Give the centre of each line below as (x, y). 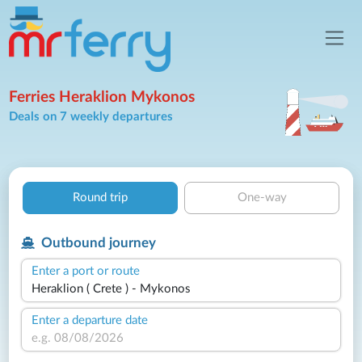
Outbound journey (97, 242)
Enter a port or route (86, 271)
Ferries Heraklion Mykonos (102, 97)
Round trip (100, 198)
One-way (262, 198)
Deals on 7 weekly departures (91, 116)
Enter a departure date (90, 320)
